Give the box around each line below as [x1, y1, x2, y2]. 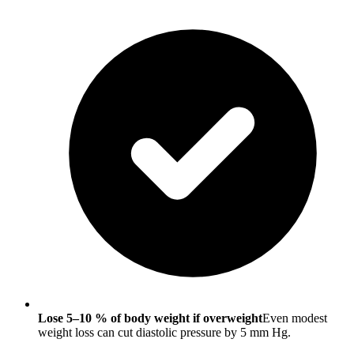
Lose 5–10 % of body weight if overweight [38, 311, 262, 325]
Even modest [262, 311, 327, 325]
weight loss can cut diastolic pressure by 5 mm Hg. [38, 325, 291, 339]
